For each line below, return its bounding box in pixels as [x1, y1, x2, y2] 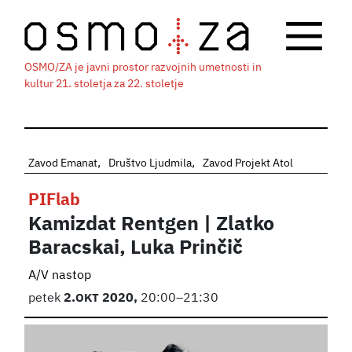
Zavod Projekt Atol [203, 157, 294, 169]
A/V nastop [28, 269, 92, 282]
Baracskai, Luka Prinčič [28, 237, 244, 258]
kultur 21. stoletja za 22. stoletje [24, 78, 185, 90]
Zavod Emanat [28, 157, 98, 169]
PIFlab [28, 192, 81, 209]
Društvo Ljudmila [108, 157, 192, 169]
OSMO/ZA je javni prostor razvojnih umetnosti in [24, 61, 262, 73]
